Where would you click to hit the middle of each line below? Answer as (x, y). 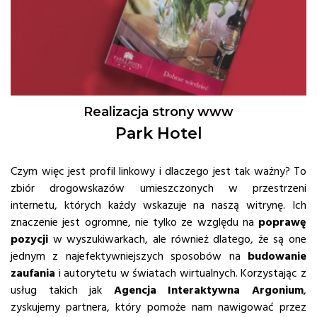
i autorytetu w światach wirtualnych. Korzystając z (181, 273)
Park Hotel (158, 134)
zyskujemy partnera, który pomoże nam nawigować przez (158, 307)
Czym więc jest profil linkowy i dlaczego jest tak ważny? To (158, 172)
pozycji (29, 240)
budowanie (277, 257)
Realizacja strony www (158, 112)
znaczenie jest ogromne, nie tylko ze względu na (134, 223)
